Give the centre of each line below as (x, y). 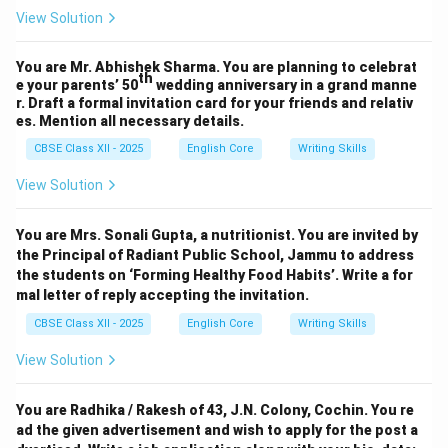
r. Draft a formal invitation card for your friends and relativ (214, 103)
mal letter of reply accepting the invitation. (162, 295)
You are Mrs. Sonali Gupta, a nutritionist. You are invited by (217, 235)
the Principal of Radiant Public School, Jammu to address (215, 255)
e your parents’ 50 (77, 85)
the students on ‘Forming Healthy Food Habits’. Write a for (214, 275)
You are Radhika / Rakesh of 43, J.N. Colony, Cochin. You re (215, 410)
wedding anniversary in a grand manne (285, 85)
